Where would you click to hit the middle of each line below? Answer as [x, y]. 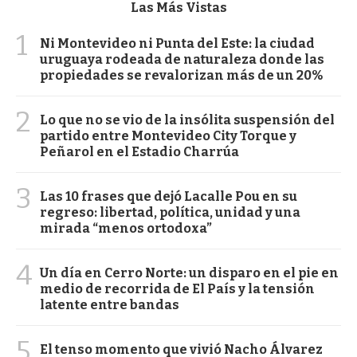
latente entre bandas [110, 304]
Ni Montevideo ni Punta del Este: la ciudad [177, 43]
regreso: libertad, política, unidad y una [170, 212]
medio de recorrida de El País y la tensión [177, 288]
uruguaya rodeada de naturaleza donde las [182, 59]
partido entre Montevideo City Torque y [168, 135]
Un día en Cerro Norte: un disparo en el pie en [189, 273]
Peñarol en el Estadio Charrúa [139, 151]
